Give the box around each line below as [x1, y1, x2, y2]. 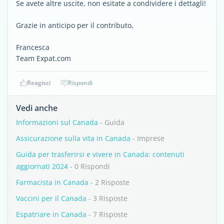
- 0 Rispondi [68, 161, 110, 171]
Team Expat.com [16, 53, 71, 63]
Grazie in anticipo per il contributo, [16, 20, 133, 30]
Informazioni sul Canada [16, 117, 98, 127]
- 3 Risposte [86, 193, 127, 203]
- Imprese [130, 133, 164, 143]
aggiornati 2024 [16, 161, 68, 171]
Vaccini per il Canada [16, 193, 86, 203]
